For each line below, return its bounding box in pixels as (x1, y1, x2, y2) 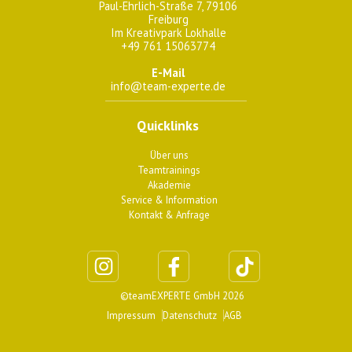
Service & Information (120, 193, 218, 207)
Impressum (107, 309, 156, 323)
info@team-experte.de (111, 79, 225, 94)
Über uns (149, 148, 189, 163)
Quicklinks (137, 116, 199, 135)
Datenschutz (163, 309, 217, 323)
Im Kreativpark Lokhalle (110, 25, 226, 41)
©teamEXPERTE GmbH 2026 (119, 289, 244, 303)
